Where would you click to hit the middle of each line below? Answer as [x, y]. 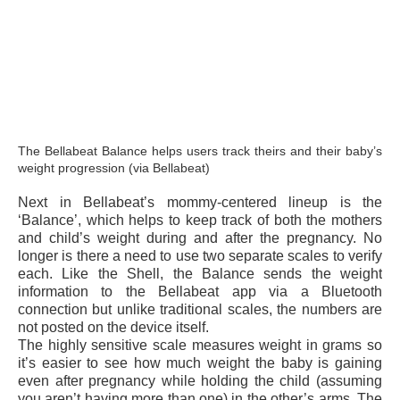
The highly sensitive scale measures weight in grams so [200, 345]
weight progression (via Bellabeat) [114, 168]
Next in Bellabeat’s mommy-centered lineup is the [200, 202]
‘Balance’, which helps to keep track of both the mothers [200, 220]
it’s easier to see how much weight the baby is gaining [200, 363]
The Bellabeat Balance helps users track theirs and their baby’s [200, 151]
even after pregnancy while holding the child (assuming [200, 381]
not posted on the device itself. [113, 327]
